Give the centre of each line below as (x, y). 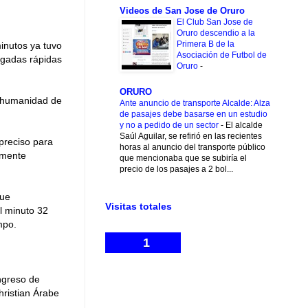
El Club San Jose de (215, 22)
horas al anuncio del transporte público (192, 147)
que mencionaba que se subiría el (183, 158)
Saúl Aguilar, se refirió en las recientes (191, 136)
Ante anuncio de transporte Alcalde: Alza (195, 103)
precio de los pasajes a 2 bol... (176, 169)
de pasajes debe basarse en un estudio (194, 114)
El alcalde (244, 125)
